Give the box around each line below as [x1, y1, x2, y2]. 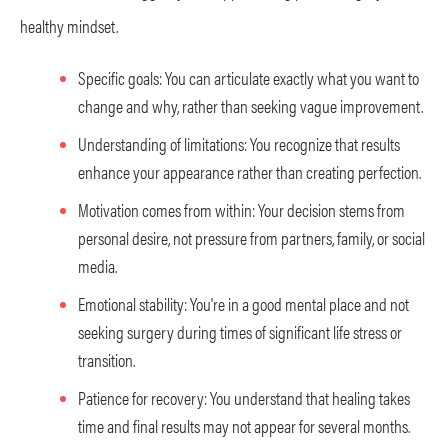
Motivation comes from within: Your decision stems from [78, 196, 405, 222]
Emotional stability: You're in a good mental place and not [78, 290, 409, 316]
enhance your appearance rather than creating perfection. [78, 158, 421, 184]
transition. [78, 346, 135, 372]
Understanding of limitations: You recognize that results [78, 130, 400, 156]
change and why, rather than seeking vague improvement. [78, 92, 423, 118]
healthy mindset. [20, 12, 118, 38]
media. [78, 252, 117, 278]
